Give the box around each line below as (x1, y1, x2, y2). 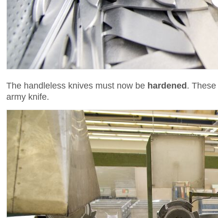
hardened (147, 80, 187, 91)
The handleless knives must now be (6, 80, 147, 91)
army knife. (6, 91, 49, 102)
